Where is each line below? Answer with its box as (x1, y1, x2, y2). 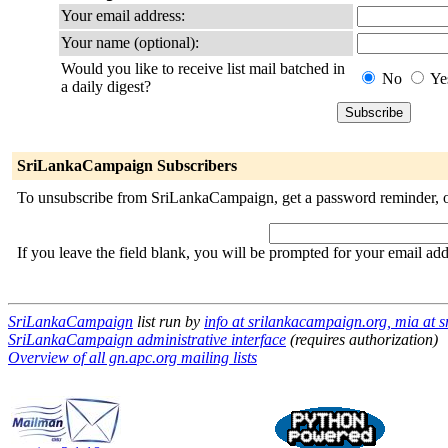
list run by (133, 313, 204, 330)
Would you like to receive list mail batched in (61, 60, 345, 77)
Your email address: (61, 7, 185, 24)
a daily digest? (61, 78, 151, 95)
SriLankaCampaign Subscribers (17, 157, 237, 174)
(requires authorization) (286, 331, 438, 348)
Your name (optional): (61, 34, 199, 51)
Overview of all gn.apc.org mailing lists (8, 349, 257, 366)
